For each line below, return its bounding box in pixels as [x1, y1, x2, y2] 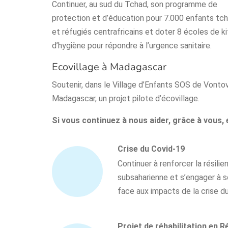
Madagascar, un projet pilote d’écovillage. [52, 94, 199, 104]
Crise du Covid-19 [117, 144, 185, 154]
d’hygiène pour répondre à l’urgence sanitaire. [52, 41, 212, 51]
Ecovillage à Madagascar [52, 60, 166, 74]
